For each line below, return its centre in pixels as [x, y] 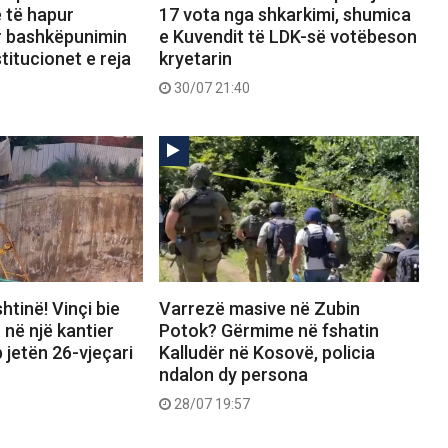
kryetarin [195, 58]
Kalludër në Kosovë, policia [266, 353]
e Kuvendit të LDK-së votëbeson [287, 36]
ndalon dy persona [233, 375]
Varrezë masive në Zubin [259, 309]
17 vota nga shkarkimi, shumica [284, 14]
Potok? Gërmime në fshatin [268, 331]
